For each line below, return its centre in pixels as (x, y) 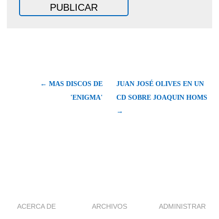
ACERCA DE (37, 206)
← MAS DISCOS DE (71, 84)
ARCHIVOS (109, 206)
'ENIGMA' (87, 97)
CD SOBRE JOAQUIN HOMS (162, 97)
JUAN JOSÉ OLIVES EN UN (160, 84)
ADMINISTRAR (183, 206)
